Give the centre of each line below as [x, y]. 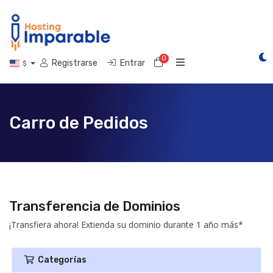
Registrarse [74, 63]
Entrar [132, 63]
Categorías [60, 260]
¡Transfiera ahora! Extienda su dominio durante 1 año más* [126, 225]
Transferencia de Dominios [95, 206]
